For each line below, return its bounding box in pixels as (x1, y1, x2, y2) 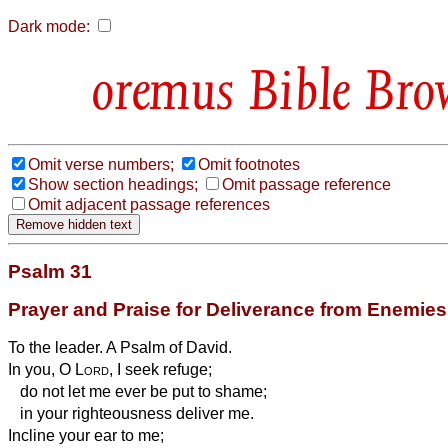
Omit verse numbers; (28, 155, 174, 173)
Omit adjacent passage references (28, 195, 270, 213)
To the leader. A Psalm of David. (8, 338, 232, 356)
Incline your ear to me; (8, 426, 164, 444)
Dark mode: (8, 18, 90, 35)
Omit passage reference (222, 175, 391, 193)
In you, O (8, 360, 75, 378)
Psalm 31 (8, 260, 92, 282)
